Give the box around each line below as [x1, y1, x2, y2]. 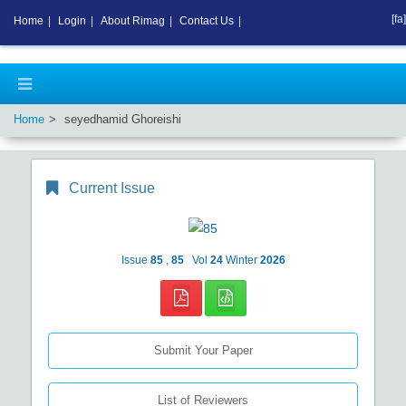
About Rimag [101, 14, 165, 27]
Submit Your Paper [153, 343, 253, 357]
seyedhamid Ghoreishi [64, 112, 181, 126]
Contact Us [179, 14, 234, 27]
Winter [225, 253, 257, 266]
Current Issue [68, 179, 155, 196]
